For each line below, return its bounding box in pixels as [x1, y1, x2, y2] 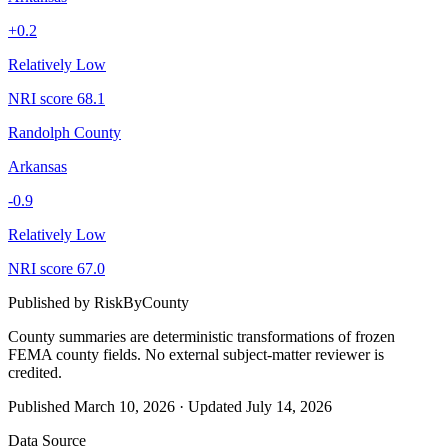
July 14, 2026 [246, 397, 332, 415]
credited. [8, 363, 62, 381]
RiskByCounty [94, 293, 189, 311]
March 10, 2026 [74, 397, 175, 415]
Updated [188, 397, 246, 415]
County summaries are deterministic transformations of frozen [8, 327, 395, 345]
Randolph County [8, 123, 121, 141]
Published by [8, 293, 94, 311]
